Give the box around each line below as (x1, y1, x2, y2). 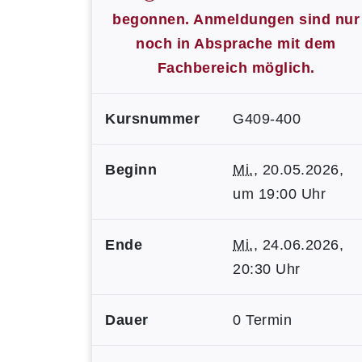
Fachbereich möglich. (157, 60, 315, 76)
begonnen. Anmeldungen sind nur (112, 11, 360, 27)
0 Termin (233, 312, 292, 328)
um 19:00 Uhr (233, 186, 326, 202)
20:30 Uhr (233, 261, 301, 277)
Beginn (105, 162, 157, 178)
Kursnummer (105, 111, 200, 127)
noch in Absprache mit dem (136, 36, 336, 52)
